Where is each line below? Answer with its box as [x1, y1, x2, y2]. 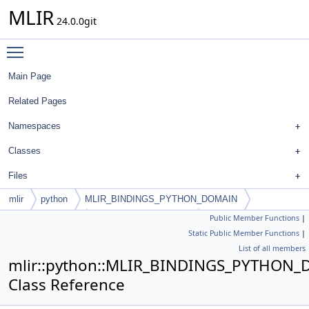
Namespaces [8, 121, 61, 131]
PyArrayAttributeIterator [97, 215, 191, 225]
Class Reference [8, 274, 125, 295]
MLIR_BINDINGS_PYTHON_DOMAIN [85, 194, 237, 204]
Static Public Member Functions [188, 228, 299, 238]
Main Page [8, 71, 51, 81]
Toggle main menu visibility [30, 39, 158, 52]
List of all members [239, 243, 306, 253]
